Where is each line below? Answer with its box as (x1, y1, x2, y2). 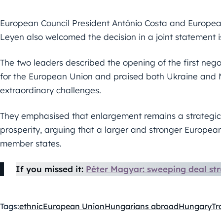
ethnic (19, 201, 43, 212)
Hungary (179, 201, 212, 212)
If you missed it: (16, 164, 86, 175)
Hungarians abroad (105, 201, 179, 212)
